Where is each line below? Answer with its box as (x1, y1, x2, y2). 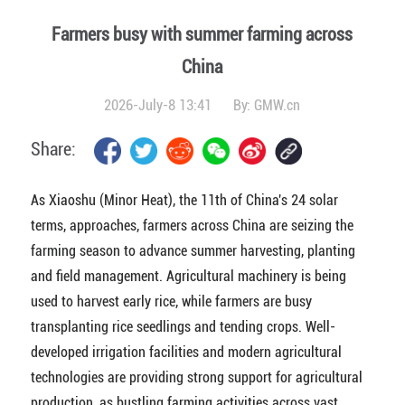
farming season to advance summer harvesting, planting (30, 242, 355, 259)
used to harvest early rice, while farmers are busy (30, 293, 312, 310)
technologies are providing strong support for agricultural (30, 369, 363, 386)
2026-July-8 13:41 (104, 97, 216, 114)
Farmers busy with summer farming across (52, 24, 353, 45)
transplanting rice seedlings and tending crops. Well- (30, 318, 335, 335)
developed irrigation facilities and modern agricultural (30, 344, 342, 361)
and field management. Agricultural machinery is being (30, 268, 346, 285)
